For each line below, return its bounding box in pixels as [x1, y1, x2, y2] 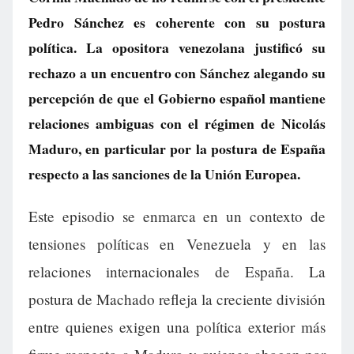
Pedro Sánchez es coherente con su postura [28, 12, 326, 32]
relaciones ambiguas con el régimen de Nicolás [28, 113, 326, 134]
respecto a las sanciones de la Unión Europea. [28, 164, 300, 184]
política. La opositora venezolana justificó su [28, 37, 326, 58]
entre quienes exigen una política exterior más [28, 317, 326, 337]
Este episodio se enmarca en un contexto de [28, 206, 326, 227]
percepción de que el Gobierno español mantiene [28, 88, 326, 108]
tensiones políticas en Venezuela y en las [28, 234, 326, 254]
